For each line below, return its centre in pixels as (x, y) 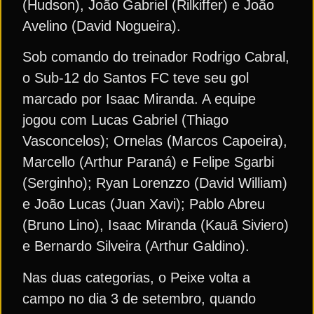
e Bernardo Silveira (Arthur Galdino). (136, 246)
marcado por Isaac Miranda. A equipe (139, 99)
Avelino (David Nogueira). (102, 26)
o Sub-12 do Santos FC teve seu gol (136, 78)
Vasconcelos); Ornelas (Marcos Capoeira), (155, 141)
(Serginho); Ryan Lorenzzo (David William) (155, 183)
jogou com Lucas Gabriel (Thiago (125, 120)
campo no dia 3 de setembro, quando (139, 298)
